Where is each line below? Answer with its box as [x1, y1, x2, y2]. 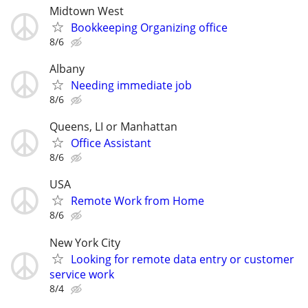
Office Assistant [71, 135, 151, 151]
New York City [49, 234, 120, 250]
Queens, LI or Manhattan [49, 119, 177, 135]
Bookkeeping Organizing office [71, 19, 228, 35]
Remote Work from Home [71, 193, 204, 209]
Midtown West [49, 3, 124, 19]
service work [49, 266, 114, 282]
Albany [49, 60, 85, 76]
